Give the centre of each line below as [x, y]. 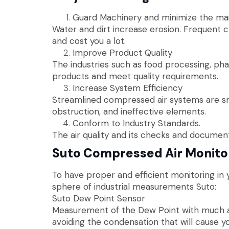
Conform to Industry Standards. [136, 123]
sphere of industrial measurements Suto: [134, 186]
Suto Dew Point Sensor [99, 198]
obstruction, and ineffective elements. [129, 111]
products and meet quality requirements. [135, 76]
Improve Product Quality [122, 52]
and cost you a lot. [89, 41]
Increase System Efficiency [128, 88]
